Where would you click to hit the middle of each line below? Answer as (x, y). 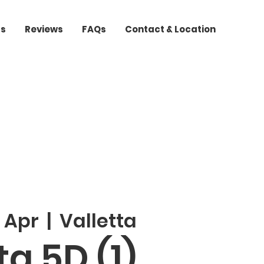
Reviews (44, 29)
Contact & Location (170, 29)
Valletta (98, 221)
